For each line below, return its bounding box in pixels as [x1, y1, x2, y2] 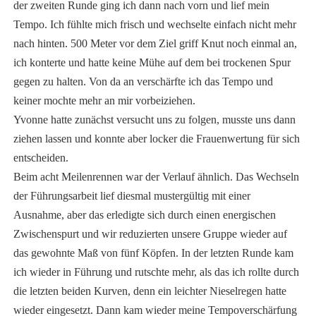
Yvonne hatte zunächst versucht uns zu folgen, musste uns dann [13, 114, 296, 126]
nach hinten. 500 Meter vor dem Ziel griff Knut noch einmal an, [13, 37, 297, 50]
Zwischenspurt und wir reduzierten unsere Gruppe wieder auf [13, 228, 287, 241]
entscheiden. [13, 152, 68, 164]
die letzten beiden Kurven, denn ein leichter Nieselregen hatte [13, 285, 286, 298]
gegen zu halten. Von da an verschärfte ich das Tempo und [13, 75, 273, 88]
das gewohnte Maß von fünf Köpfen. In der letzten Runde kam [13, 247, 293, 260]
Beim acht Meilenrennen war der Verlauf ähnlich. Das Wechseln [13, 171, 299, 183]
